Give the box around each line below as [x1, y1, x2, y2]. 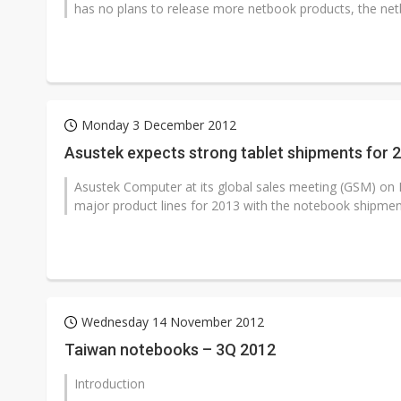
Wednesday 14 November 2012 [81, 313, 264, 330]
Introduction [74, 375, 145, 392]
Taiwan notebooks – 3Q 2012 [64, 340, 276, 359]
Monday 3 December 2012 [81, 116, 236, 133]
